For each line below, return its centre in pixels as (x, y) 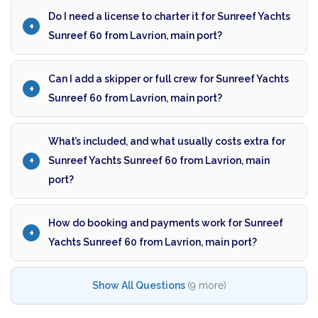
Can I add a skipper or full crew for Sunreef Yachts (169, 79)
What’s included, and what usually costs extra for (167, 142)
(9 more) (207, 286)
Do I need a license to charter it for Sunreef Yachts (169, 17)
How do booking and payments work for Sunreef (166, 223)
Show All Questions (138, 286)
